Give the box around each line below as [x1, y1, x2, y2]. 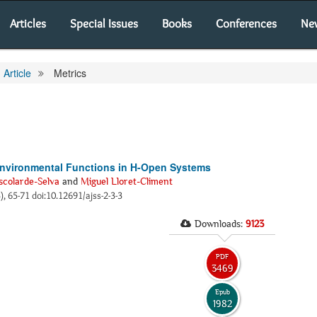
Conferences [216, 16, 277, 30]
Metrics [51, 66, 86, 80]
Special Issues [70, 16, 138, 30]
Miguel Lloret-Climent [81, 175, 173, 187]
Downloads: [195, 218, 246, 229]
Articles [10, 16, 46, 30]
